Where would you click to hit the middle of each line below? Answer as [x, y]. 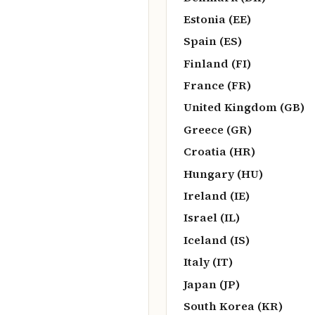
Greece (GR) [218, 129]
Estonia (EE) [217, 19]
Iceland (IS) [217, 239]
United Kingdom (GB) [244, 107]
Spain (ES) [213, 41]
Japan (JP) [212, 284]
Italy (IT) [208, 262]
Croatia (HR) [219, 152]
